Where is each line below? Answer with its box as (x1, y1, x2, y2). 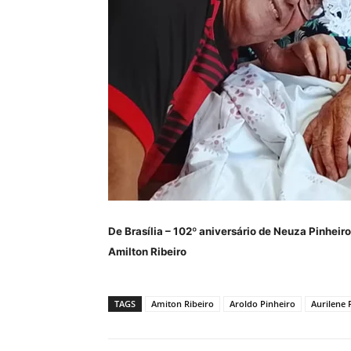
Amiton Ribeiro (151, 298, 214, 310)
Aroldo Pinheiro (230, 298, 295, 310)
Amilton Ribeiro (108, 245, 186, 259)
